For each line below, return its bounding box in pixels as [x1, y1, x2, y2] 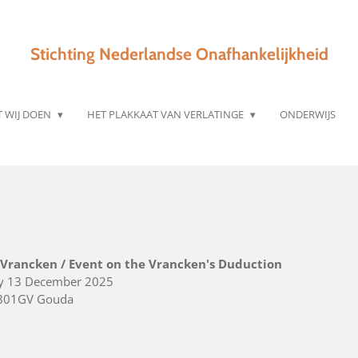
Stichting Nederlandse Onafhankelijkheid [30, 44, 328, 64]
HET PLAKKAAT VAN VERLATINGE [86, 107, 246, 121]
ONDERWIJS [280, 107, 336, 121]
